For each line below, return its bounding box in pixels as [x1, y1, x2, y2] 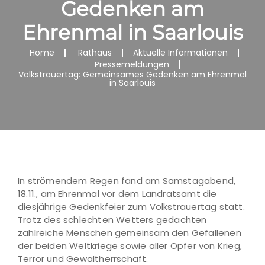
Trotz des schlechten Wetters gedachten [18, 214, 207, 226]
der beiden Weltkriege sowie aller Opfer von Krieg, [18, 240, 243, 252]
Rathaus [77, 47, 112, 59]
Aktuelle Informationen [132, 47, 228, 59]
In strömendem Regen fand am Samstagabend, [18, 174, 236, 187]
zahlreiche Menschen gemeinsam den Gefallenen [18, 227, 241, 239]
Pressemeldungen [95, 59, 169, 70]
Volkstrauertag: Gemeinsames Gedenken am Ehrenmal [18, 69, 247, 80]
